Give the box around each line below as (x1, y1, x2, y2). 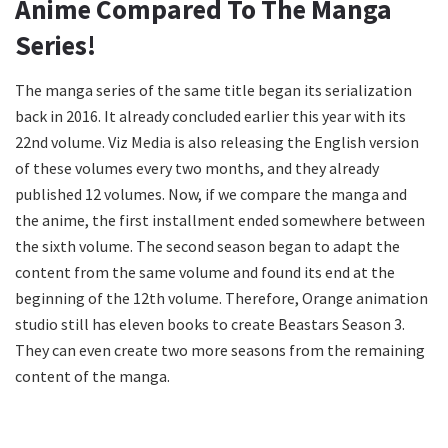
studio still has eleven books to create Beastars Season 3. (15, 314, 405, 335)
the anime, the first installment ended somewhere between (15, 210, 425, 231)
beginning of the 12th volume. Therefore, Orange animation (15, 288, 428, 309)
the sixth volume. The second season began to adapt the (15, 236, 400, 257)
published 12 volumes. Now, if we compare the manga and (15, 184, 407, 205)
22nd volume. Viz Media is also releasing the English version (15, 132, 419, 153)
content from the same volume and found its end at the (15, 262, 395, 283)
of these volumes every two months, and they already (15, 158, 379, 179)
